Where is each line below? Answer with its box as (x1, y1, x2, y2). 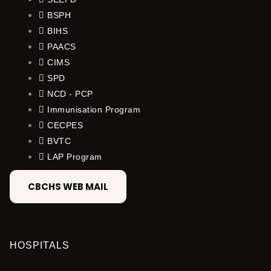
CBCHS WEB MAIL (28, 180, 108, 193)
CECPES (47, 120, 83, 130)
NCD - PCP (47, 88, 93, 99)
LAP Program (47, 151, 102, 162)
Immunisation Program (47, 104, 140, 114)
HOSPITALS (10, 240, 70, 250)
